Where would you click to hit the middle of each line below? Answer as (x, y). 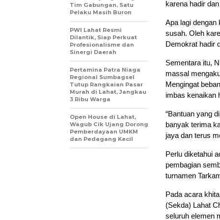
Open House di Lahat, (103, 117)
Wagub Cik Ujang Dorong (109, 124)
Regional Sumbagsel (102, 77)
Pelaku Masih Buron (101, 12)
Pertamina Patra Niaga (105, 69)
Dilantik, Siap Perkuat (103, 37)
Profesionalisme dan (102, 44)
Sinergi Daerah (93, 52)
